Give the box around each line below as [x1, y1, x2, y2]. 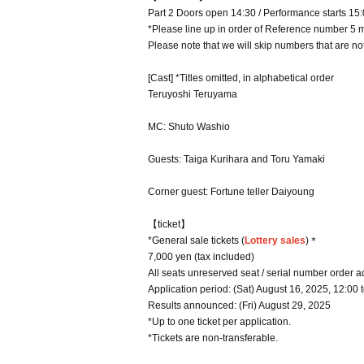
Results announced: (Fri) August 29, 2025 [148, 300, 331, 311]
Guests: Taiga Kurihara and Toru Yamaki [148, 154, 325, 165]
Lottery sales [245, 235, 305, 246]
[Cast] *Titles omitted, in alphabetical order [148, 72, 334, 84]
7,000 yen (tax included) [148, 251, 254, 262]
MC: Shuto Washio [148, 121, 230, 132]
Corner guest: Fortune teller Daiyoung [148, 186, 314, 197]
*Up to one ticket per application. [148, 316, 291, 327]
